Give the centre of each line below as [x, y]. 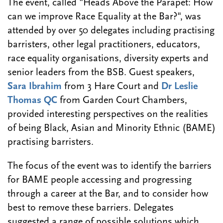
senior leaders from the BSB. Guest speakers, [101, 73]
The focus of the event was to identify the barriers [110, 167]
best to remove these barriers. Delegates [91, 208]
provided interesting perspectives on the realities [108, 115]
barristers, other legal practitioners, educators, [104, 45]
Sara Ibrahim [35, 87]
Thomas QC [32, 101]
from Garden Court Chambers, [122, 101]
